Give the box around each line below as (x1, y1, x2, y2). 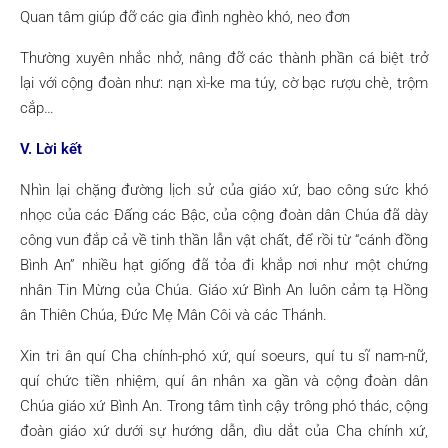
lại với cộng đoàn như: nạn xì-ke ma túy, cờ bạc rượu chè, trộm (20, 74, 428, 92)
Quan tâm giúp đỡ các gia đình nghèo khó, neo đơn (20, 8, 350, 26)
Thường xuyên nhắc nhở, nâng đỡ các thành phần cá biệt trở (20, 49, 428, 67)
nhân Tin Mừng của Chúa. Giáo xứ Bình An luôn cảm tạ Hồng (20, 281, 428, 299)
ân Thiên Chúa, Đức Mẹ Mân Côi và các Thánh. (20, 306, 327, 324)
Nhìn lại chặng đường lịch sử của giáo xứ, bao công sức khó (20, 181, 428, 199)
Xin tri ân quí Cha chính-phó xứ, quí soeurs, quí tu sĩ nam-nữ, (20, 347, 428, 365)
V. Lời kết (20, 140, 82, 158)
